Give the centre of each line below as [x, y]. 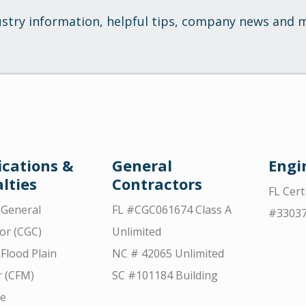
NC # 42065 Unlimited [168, 254]
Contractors [157, 184]
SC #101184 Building [165, 276]
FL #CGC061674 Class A [171, 210]
